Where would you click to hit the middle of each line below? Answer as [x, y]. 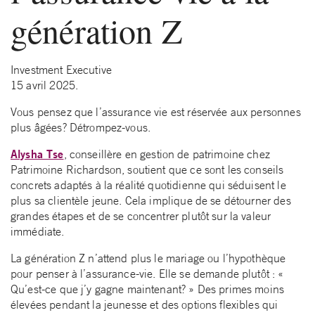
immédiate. [38, 232]
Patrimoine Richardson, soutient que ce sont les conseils [147, 170]
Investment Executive [61, 70]
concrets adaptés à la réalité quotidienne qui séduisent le [148, 185]
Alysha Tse [37, 154]
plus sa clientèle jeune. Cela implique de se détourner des [151, 201]
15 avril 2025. [45, 85]
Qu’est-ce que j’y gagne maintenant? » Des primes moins [148, 289]
